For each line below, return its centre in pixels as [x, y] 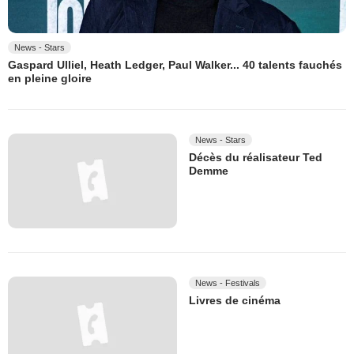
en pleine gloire [50, 79]
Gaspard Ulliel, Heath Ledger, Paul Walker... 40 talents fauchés [175, 65]
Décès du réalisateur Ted [256, 157]
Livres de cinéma [235, 301]
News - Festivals [228, 283]
